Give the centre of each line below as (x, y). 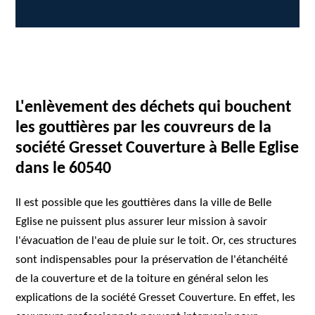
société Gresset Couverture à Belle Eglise (157, 148)
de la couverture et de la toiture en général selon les (142, 279)
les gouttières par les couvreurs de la (144, 128)
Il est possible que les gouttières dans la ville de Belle (144, 203)
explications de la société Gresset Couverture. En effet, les (156, 298)
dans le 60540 (64, 169)
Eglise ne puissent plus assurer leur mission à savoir (142, 222)
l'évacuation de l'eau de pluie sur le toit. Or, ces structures (156, 241)
